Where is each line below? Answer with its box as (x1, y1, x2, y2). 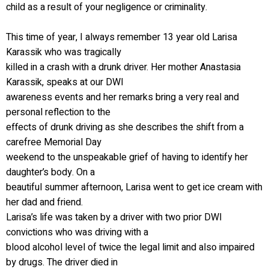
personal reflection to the (6, 105, 110, 119)
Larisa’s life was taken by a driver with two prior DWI (6, 210, 222, 225)
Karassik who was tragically (6, 45, 121, 59)
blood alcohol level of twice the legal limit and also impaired (6, 240, 255, 255)
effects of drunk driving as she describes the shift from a (6, 120, 244, 134)
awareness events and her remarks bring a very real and (6, 90, 239, 104)
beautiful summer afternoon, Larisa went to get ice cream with (6, 180, 262, 195)
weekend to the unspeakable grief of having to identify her (6, 150, 248, 165)
